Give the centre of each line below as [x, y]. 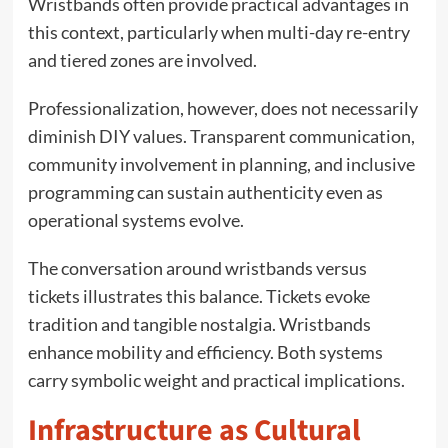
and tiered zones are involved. [142, 59]
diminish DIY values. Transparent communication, [221, 135]
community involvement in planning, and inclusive [221, 163]
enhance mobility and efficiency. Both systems [205, 351]
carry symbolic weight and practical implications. [216, 379]
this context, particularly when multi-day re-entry [218, 31]
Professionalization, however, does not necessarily [222, 107]
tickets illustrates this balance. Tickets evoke [198, 295]
